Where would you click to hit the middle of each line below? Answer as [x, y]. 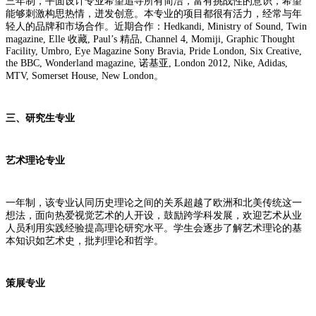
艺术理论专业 [35, 160]
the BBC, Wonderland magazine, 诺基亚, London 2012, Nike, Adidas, [147, 63]
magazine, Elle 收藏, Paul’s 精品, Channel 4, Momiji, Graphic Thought [150, 39]
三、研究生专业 [40, 118]
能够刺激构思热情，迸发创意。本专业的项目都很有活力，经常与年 [154, 13]
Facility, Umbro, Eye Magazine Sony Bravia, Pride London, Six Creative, [154, 51]
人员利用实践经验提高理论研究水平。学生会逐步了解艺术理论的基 [154, 228]
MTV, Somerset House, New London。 [85, 75]
